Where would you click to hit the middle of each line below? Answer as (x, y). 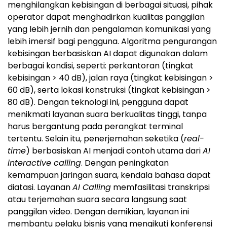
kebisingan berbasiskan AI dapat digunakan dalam (108, 53)
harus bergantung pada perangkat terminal (95, 126)
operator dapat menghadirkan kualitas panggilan (106, 17)
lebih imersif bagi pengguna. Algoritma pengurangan (112, 41)
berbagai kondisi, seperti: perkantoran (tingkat (101, 65)
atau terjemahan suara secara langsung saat (97, 199)
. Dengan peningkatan (125, 163)
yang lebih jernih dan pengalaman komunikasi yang (109, 29)
